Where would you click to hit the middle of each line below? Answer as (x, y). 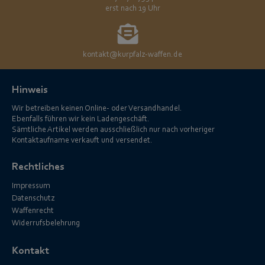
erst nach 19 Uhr (132, 9)
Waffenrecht (33, 211)
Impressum (31, 186)
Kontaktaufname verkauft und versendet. (82, 141)
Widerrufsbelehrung (46, 224)
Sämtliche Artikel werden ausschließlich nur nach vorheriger (113, 130)
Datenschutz (33, 199)
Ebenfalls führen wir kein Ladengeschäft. (81, 119)
